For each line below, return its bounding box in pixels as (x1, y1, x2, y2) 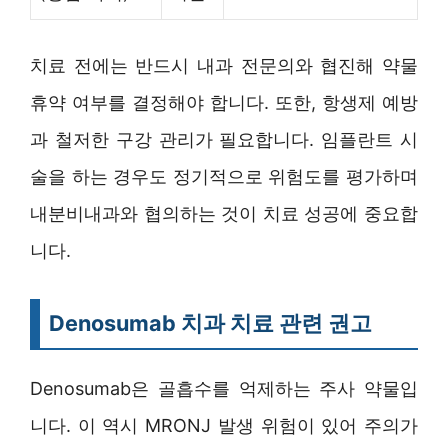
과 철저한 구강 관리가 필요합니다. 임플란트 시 (30, 128, 418, 150)
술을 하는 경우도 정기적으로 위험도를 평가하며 (30, 165, 418, 187)
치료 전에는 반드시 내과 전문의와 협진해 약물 (30, 54, 418, 76)
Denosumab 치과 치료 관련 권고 (49, 309, 372, 336)
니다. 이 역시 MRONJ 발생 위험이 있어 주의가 (30, 414, 418, 436)
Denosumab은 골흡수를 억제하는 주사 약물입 (30, 377, 418, 399)
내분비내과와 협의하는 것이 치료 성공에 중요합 (30, 202, 418, 224)
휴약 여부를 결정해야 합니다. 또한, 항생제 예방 (30, 91, 418, 113)
